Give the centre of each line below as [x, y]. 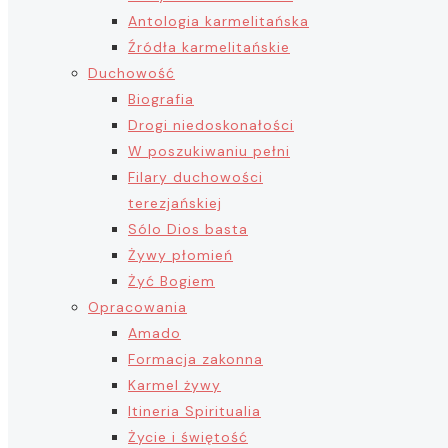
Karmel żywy [174, 385]
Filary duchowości [195, 177]
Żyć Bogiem [171, 281]
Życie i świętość [188, 437]
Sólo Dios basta [188, 229]
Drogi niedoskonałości [211, 125]
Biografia [161, 99]
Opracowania [137, 307]
